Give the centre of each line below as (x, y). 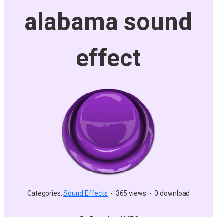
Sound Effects (85, 193)
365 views (131, 193)
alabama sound (108, 22)
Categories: (45, 193)
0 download (172, 193)
